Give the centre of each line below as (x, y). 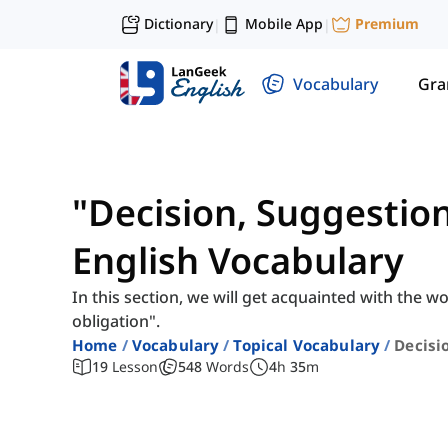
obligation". (116, 321)
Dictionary (178, 23)
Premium (387, 24)
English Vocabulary (238, 261)
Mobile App (284, 23)
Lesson (135, 367)
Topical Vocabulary (307, 345)
